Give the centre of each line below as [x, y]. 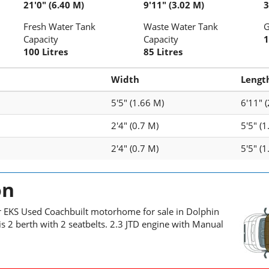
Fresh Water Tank [59, 27]
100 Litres [46, 52]
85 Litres [163, 52]
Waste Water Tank [181, 27]
